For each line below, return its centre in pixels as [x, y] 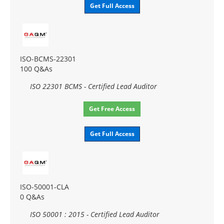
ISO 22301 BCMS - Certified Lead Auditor [93, 86]
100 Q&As [36, 68]
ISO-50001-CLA [44, 186]
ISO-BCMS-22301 [48, 58]
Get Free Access [112, 108]
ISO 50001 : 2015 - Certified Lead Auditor [95, 214]
